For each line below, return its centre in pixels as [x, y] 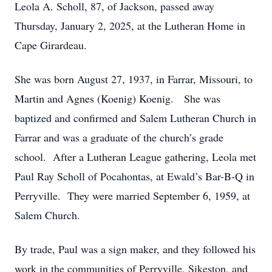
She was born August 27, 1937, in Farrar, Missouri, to [134, 79]
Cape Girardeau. [51, 45]
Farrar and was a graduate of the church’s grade [119, 137]
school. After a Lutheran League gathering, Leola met [135, 157]
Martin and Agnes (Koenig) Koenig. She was [117, 98]
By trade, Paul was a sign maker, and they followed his [135, 249]
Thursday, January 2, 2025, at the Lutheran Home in [130, 25]
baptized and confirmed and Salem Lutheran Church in [135, 118]
